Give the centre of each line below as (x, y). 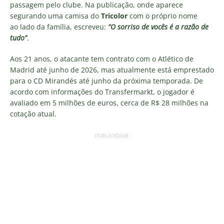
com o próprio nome (163, 15)
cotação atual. (33, 113)
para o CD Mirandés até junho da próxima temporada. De (106, 80)
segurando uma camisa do (55, 15)
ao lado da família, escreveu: (59, 26)
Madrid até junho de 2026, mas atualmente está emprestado (112, 69)
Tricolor (115, 15)
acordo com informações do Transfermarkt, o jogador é (102, 91)
